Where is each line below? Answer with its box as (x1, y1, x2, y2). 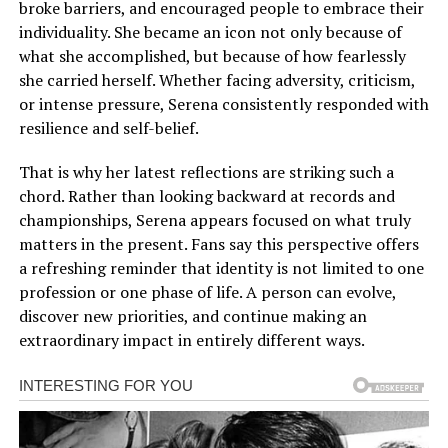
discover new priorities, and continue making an (18, 305, 367, 328)
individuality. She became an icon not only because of (18, 21, 402, 44)
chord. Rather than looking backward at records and (18, 185, 395, 208)
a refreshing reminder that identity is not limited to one (18, 257, 424, 280)
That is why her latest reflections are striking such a (18, 161, 394, 184)
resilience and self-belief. (18, 117, 199, 140)
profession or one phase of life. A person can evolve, (18, 281, 396, 304)
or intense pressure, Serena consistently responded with (18, 93, 429, 116)
